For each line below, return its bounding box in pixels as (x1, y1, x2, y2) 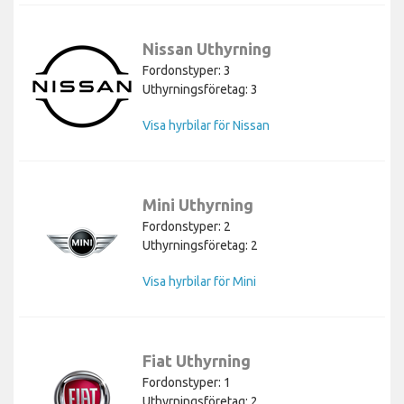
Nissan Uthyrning (142, 39, 271, 58)
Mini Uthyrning (142, 195, 253, 214)
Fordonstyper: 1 (142, 374, 231, 390)
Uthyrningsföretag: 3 (142, 81, 258, 96)
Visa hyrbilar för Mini (142, 273, 256, 289)
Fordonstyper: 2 (142, 218, 231, 234)
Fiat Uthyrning (142, 351, 251, 370)
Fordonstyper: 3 (142, 62, 231, 78)
